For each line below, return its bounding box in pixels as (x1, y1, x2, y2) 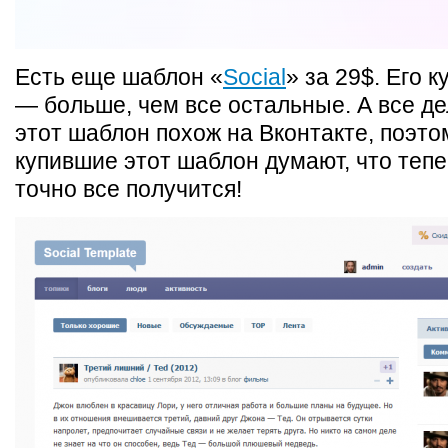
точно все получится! (15, 176, 242, 202)
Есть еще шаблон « (15, 64, 223, 90)
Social (223, 64, 286, 90)
